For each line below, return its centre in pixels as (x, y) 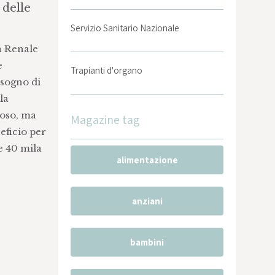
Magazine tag (106, 120)
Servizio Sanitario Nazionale (125, 28)
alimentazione (147, 160)
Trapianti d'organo (107, 70)
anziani (147, 201)
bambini (147, 242)
